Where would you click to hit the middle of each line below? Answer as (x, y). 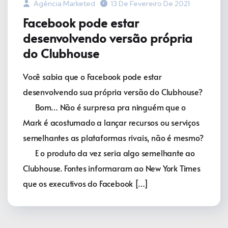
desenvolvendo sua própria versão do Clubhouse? (113, 91)
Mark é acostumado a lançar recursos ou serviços (111, 122)
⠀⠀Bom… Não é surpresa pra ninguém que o (105, 107)
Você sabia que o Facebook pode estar (92, 76)
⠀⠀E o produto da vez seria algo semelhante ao (109, 152)
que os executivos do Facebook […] (85, 183)
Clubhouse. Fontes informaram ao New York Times (112, 168)
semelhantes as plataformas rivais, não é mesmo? (113, 137)
